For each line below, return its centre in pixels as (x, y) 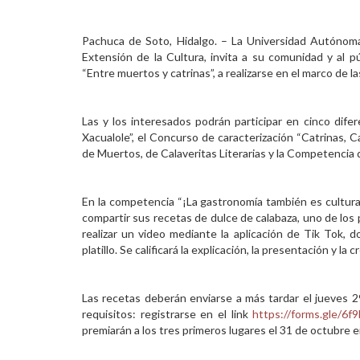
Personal (30, 20)
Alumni (25, 52)
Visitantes (34, 84)
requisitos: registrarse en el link (168, 314)
